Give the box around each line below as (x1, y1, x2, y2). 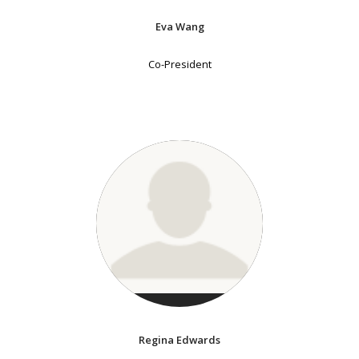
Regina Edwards (139, 333, 220, 348)
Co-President (147, 57, 212, 72)
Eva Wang (155, 19, 204, 34)
